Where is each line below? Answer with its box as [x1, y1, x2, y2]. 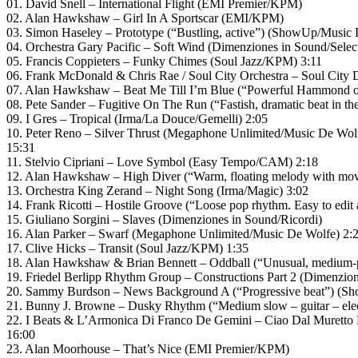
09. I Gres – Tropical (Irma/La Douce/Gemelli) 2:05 [6, 111, 268, 125]
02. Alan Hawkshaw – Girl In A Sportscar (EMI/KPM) [6, 10, 284, 25]
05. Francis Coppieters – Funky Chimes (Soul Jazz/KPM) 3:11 [6, 54, 322, 68]
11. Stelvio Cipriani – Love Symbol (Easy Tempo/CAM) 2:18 [6, 154, 318, 169]
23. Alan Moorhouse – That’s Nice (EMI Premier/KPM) [6, 341, 289, 356]
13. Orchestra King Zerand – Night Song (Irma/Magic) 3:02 [6, 183, 308, 197]
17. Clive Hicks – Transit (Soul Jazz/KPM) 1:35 [6, 241, 249, 255]
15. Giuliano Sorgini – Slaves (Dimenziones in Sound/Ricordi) [6, 212, 322, 226]
